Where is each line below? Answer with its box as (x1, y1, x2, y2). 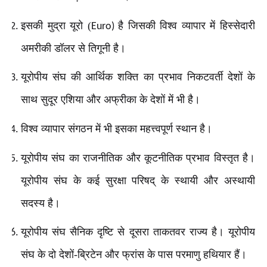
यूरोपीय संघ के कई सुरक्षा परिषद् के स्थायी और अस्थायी (21, 174, 255, 187)
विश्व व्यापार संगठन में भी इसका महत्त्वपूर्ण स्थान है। (21, 123, 212, 135)
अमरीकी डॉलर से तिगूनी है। (21, 42, 126, 54)
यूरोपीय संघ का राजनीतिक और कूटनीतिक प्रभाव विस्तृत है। (21, 151, 255, 164)
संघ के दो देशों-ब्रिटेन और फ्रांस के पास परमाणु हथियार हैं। (21, 249, 247, 261)
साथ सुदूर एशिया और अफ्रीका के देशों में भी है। (21, 94, 200, 106)
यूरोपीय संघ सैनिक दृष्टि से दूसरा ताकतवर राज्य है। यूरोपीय (21, 226, 255, 238)
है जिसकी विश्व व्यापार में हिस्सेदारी (118, 19, 256, 32)
